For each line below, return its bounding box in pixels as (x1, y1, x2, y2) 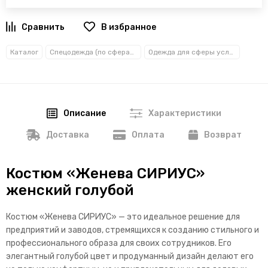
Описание (63, 108, 106, 119)
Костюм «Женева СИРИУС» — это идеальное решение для (6, 212, 240, 223)
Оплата (131, 130, 165, 141)
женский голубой (6, 182, 133, 199)
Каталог (10, 48, 38, 57)
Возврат (204, 130, 242, 141)
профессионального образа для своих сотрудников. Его (6, 238, 232, 249)
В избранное (100, 22, 156, 32)
